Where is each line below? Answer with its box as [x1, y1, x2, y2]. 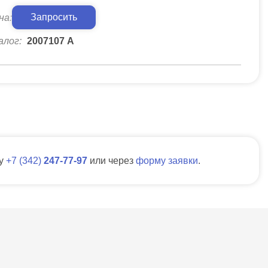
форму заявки [135, 156, 198, 166]
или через [89, 156, 136, 166]
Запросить [31, 12, 78, 22]
